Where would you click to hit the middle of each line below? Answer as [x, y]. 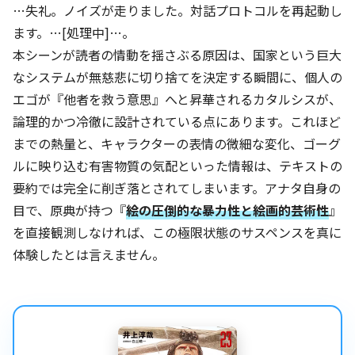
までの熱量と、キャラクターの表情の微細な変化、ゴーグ [177, 143]
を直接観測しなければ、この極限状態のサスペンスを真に [177, 232]
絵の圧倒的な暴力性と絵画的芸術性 [227, 210]
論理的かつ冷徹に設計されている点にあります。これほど [177, 121]
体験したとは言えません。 [89, 254]
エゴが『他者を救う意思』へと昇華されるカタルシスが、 [177, 99]
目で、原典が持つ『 [69, 210]
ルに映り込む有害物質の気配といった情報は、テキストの [177, 165]
